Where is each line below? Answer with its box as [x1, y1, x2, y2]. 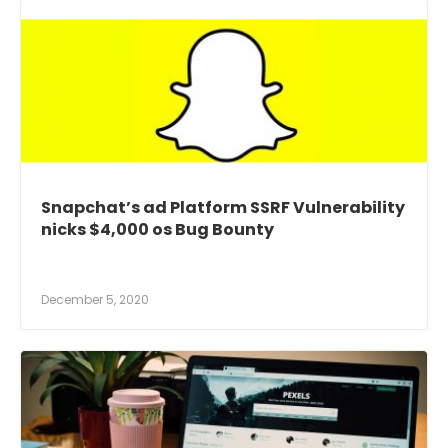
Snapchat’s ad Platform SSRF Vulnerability [41, 196, 405, 219]
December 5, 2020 [41, 291, 149, 308]
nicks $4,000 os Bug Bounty [41, 218, 274, 241]
